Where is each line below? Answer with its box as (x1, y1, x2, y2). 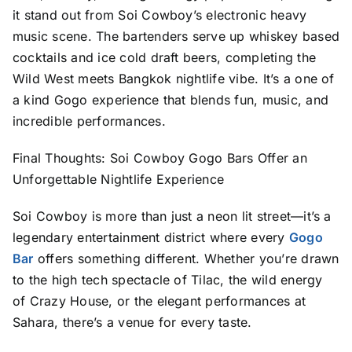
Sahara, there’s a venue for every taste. (12, 313, 252, 330)
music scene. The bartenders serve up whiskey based (12, 27, 339, 44)
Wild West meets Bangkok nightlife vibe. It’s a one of (12, 70, 335, 86)
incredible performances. (12, 112, 166, 129)
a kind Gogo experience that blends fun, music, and (12, 91, 328, 108)
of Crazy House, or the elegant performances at (12, 292, 306, 309)
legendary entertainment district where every (12, 229, 289, 245)
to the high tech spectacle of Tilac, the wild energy (12, 271, 323, 288)
